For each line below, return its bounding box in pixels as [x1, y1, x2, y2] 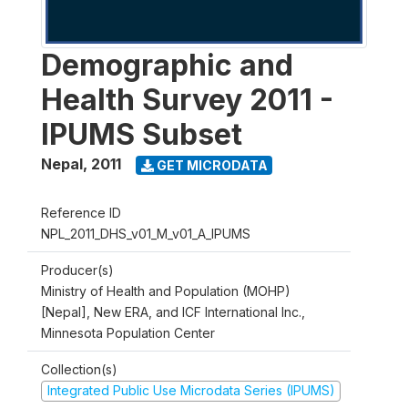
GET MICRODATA [153, 157, 268, 173]
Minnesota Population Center [41, 325, 215, 341]
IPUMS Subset [41, 117, 242, 152]
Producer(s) [41, 262, 114, 278]
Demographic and [41, 47, 293, 83]
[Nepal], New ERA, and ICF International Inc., [41, 304, 305, 320]
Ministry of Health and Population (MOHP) [41, 283, 291, 299]
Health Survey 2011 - [41, 82, 333, 117]
